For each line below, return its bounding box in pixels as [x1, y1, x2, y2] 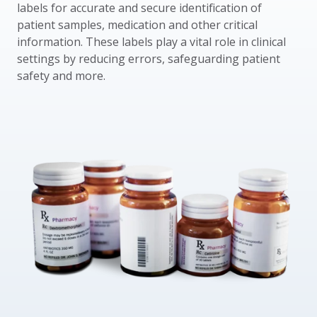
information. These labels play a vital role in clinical [17, 34, 286, 50]
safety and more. [17, 68, 105, 84]
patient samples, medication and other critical [17, 17, 258, 33]
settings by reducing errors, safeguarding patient [17, 51, 280, 67]
